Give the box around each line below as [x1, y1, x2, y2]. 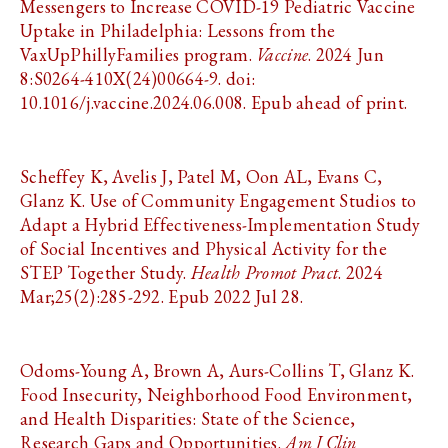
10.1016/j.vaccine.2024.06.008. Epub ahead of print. [20, 91, 408, 114]
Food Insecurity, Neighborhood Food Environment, [20, 383, 413, 406]
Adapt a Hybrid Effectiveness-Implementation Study [20, 213, 421, 236]
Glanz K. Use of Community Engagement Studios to [20, 189, 417, 212]
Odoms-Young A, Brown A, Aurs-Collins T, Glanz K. [20, 359, 415, 382]
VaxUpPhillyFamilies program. [20, 43, 257, 66]
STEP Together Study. [20, 261, 191, 284]
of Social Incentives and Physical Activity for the [20, 237, 387, 260]
